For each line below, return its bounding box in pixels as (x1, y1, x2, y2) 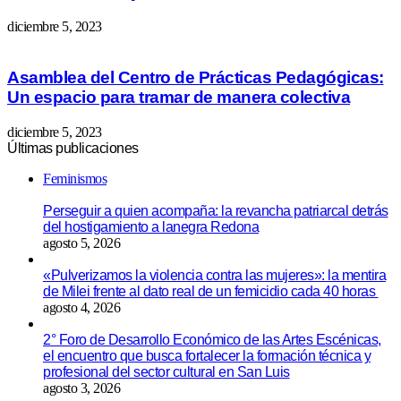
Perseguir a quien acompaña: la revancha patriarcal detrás (43, 202, 388, 218)
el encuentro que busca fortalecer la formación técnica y (43, 347, 371, 363)
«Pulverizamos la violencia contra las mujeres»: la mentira (43, 267, 386, 283)
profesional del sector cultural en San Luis (43, 363, 290, 380)
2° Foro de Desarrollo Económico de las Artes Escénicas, (43, 331, 381, 347)
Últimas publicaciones (7, 140, 139, 156)
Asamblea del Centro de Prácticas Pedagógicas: (7, 67, 384, 87)
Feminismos (43, 170, 107, 186)
